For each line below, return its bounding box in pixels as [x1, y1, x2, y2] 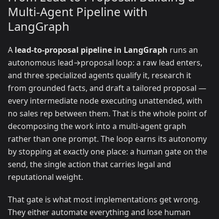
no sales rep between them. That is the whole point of [8, 108, 207, 119]
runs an [168, 44, 198, 55]
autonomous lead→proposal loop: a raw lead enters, [8, 57, 202, 68]
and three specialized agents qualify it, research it [8, 69, 191, 81]
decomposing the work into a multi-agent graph [8, 120, 186, 131]
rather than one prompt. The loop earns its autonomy [8, 133, 207, 144]
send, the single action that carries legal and [8, 158, 171, 170]
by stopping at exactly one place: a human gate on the [8, 146, 207, 157]
